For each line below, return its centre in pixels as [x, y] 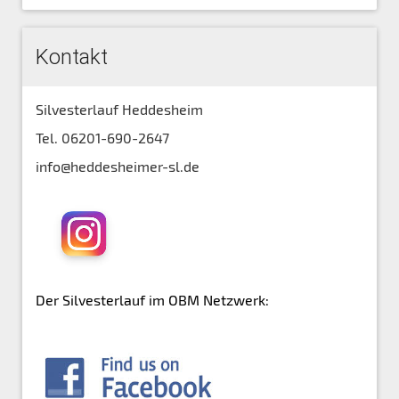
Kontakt [72, 57]
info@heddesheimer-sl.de [118, 166]
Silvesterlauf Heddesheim [119, 109]
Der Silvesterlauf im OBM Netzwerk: [154, 299]
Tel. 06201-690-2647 [102, 137]
